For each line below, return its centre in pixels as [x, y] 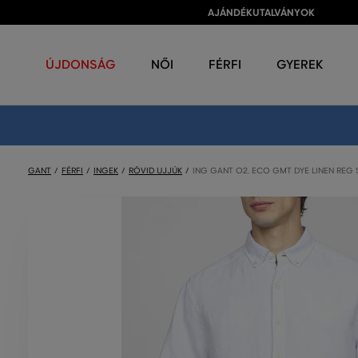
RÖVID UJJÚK [155, 171]
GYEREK [300, 64]
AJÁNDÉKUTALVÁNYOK [261, 13]
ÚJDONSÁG [81, 64]
